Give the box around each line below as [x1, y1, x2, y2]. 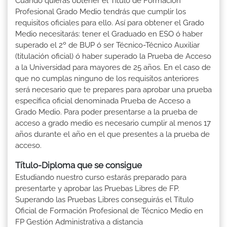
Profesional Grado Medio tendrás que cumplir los [15, 7, 186, 17]
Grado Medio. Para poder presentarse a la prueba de [15, 107, 198, 117]
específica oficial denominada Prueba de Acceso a [15, 96, 191, 106]
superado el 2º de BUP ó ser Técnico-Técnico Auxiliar [15, 41, 200, 50]
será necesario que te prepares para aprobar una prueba [15, 85, 212, 95]
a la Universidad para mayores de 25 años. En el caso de [15, 63, 211, 72]
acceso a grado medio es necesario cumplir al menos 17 [15, 119, 211, 128]
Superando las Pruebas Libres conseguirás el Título [15, 195, 194, 205]
